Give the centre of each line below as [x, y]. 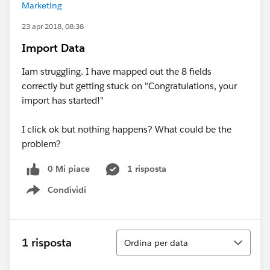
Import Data [53, 48]
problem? [41, 144]
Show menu [62, 196]
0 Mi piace [69, 169]
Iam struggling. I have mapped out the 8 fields [117, 71]
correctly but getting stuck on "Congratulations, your [129, 86]
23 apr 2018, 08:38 [53, 26]
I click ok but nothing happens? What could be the [127, 129]
